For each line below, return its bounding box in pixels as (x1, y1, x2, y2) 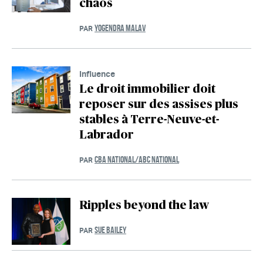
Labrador (79, 129, 134, 141)
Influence (79, 69, 115, 79)
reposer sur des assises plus (79, 99, 238, 111)
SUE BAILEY (95, 225, 126, 235)
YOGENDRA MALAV (95, 23, 146, 33)
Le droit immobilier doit (79, 83, 215, 96)
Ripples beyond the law (79, 200, 209, 212)
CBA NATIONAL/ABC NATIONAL (95, 154, 179, 165)
